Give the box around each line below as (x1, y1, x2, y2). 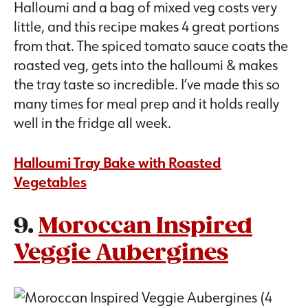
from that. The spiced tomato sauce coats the (14, 36, 288, 55)
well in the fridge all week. (14, 113, 171, 132)
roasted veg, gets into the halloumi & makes (14, 56, 278, 74)
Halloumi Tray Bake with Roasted (14, 153, 221, 172)
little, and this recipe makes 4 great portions (14, 17, 279, 36)
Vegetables (14, 173, 87, 191)
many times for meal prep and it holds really (14, 94, 279, 113)
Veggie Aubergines (14, 240, 228, 267)
